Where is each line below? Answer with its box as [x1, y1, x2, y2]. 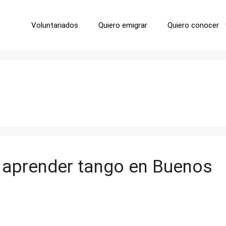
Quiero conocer [167, 21, 219, 30]
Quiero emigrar [98, 21, 147, 30]
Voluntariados [31, 21, 78, 30]
